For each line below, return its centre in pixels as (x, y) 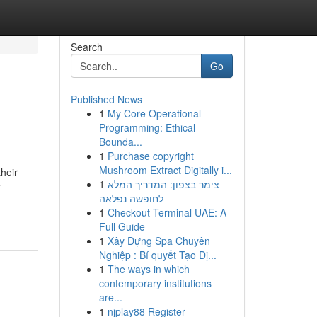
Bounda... (120, 142)
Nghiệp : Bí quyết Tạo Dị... (157, 255)
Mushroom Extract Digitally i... (165, 170)
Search (86, 47)
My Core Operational (154, 113)
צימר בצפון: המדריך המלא (163, 184)
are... (110, 297)
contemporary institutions (155, 283)
